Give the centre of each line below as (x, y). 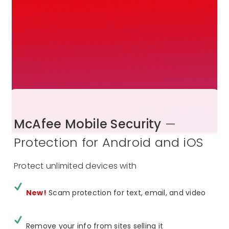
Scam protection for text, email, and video (126, 193)
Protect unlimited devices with (76, 166)
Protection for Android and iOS (109, 143)
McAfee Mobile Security (88, 124)
